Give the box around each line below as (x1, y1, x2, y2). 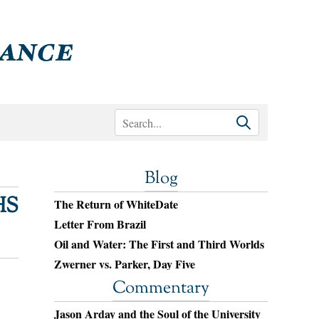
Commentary (113, 276, 209, 300)
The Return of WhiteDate (54, 196, 178, 212)
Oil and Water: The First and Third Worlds (54, 236, 264, 252)
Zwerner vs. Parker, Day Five (54, 256, 195, 272)
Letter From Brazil (54, 216, 146, 232)
